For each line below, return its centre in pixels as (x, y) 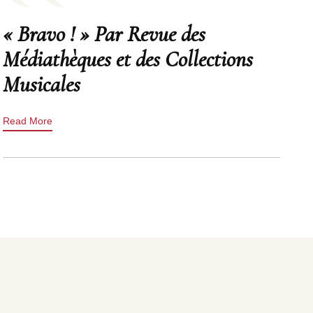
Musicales (42, 84)
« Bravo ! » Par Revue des (104, 34)
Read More (28, 121)
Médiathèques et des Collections (128, 59)
